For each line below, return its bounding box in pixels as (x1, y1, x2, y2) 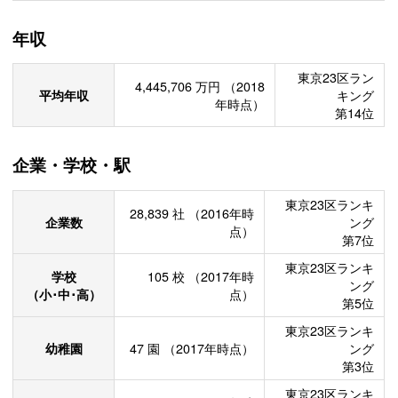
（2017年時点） (163, 339, 254, 358)
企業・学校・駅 (12, 153, 131, 178)
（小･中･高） (26, 285, 101, 304)
